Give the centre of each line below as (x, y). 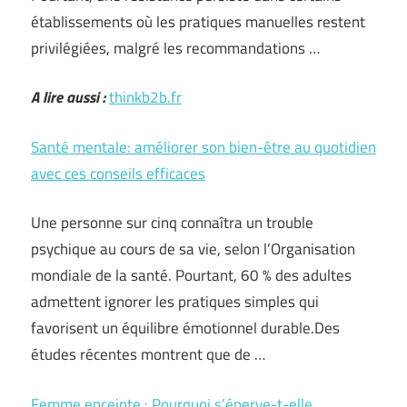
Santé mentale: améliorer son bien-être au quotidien (203, 147)
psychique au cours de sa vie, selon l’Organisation (193, 249)
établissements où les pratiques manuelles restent (198, 21)
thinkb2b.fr (145, 97)
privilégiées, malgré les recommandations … (175, 48)
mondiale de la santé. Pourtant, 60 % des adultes (191, 275)
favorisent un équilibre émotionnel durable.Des (185, 328)
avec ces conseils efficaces (118, 173)
